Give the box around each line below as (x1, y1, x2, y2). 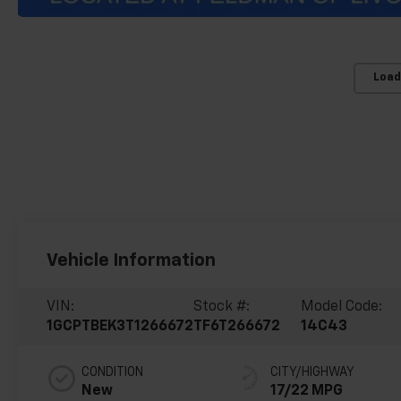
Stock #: (193, 299, 251, 314)
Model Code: (301, 299, 383, 314)
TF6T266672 (193, 319, 281, 334)
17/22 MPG (270, 383, 344, 398)
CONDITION (81, 365, 144, 379)
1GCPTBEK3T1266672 (47, 319, 194, 334)
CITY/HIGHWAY (270, 365, 355, 379)
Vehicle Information (47, 251, 217, 269)
